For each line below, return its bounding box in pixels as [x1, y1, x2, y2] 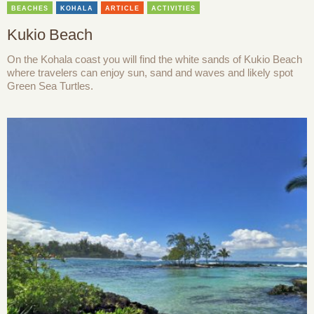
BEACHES [11, 4, 48, 12]
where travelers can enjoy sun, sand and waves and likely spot [7, 66, 293, 78]
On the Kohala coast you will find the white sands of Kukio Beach [7, 53, 302, 65]
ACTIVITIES [151, 4, 196, 12]
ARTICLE [105, 4, 139, 12]
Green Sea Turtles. [7, 79, 93, 92]
